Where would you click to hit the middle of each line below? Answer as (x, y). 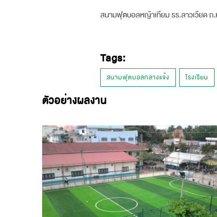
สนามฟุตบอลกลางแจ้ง (138, 77)
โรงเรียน (197, 77)
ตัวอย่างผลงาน (74, 101)
